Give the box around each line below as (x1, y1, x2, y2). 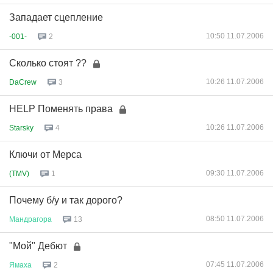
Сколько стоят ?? (9, 58, 87, 68)
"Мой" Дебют (9, 241, 67, 251)
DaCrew (9, 77, 37, 87)
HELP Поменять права (9, 104, 113, 114)
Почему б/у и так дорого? (9, 195, 122, 205)
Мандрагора (9, 214, 52, 224)
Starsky (9, 123, 34, 132)
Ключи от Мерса (9, 149, 82, 160)
